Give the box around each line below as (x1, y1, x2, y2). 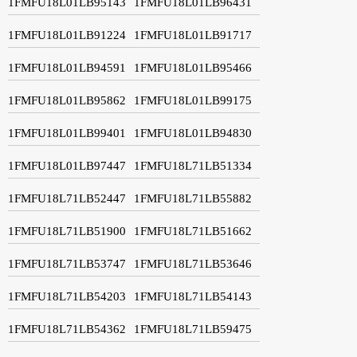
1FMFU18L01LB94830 (134, 126, 252, 139)
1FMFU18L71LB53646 (134, 257, 252, 270)
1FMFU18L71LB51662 (134, 224, 252, 237)
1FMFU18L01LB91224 (8, 28, 126, 41)
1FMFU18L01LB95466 (134, 61, 252, 74)
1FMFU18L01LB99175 (134, 93, 252, 107)
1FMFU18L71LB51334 (134, 159, 252, 172)
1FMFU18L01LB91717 (134, 28, 252, 41)
